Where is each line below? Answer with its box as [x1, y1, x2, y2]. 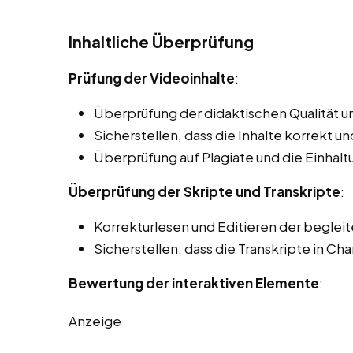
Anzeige [69, 312, 121, 330]
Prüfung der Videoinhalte [69, 69, 235, 87]
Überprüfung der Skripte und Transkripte [69, 183, 340, 201]
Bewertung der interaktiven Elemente [69, 274, 319, 292]
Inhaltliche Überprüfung [69, 32, 254, 52]
